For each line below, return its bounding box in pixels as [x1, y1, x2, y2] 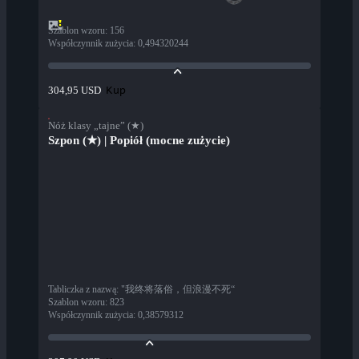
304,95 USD [48, 84, 101, 97]
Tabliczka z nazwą [48, 284, 116, 296]
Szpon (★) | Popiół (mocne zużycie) [48, 134, 230, 147]
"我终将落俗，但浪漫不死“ [121, 284, 235, 296]
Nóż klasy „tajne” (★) [48, 119, 143, 132]
